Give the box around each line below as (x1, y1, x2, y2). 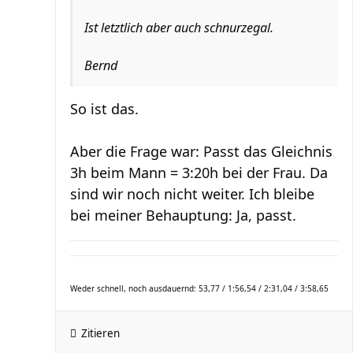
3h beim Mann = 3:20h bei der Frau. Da (70, 163, 328, 182)
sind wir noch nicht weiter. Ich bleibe (70, 184, 314, 203)
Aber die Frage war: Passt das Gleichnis (70, 142, 333, 161)
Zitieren (81, 326, 120, 340)
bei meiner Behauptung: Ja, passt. (70, 206, 296, 225)
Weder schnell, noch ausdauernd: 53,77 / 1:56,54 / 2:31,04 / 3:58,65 (70, 283, 329, 294)
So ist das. (70, 99, 139, 118)
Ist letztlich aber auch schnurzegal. (84, 19, 273, 36)
